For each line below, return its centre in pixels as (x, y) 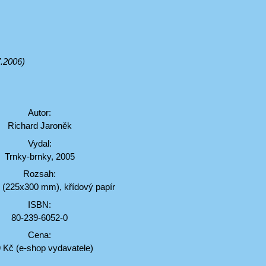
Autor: (40, 113)
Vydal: (39, 143)
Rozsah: (40, 174)
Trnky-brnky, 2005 (39, 156)
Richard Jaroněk (39, 126)
